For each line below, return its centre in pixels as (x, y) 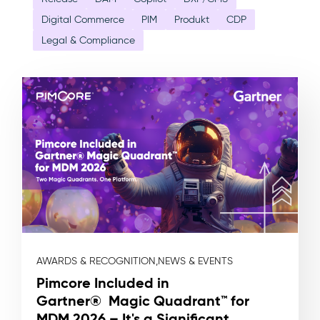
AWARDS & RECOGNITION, (97, 261)
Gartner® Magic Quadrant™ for (143, 301)
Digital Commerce (83, 20)
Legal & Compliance (88, 40)
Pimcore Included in (103, 283)
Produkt (192, 20)
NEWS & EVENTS (195, 261)
